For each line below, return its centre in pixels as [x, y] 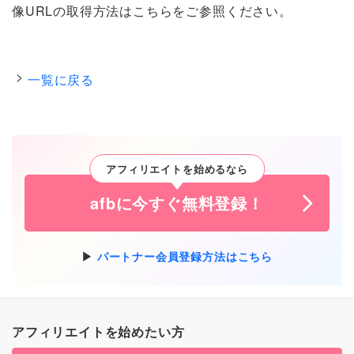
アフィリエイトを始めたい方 [98, 331]
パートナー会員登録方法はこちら [185, 256]
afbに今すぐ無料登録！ [177, 202]
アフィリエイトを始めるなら [177, 168]
